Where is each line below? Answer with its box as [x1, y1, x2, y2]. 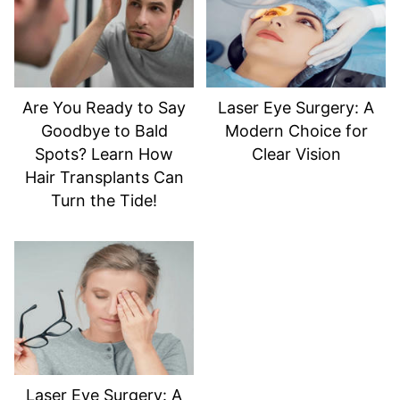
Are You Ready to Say [22, 97, 186, 117]
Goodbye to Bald [40, 121, 168, 140]
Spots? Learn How [35, 144, 173, 163]
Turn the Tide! [51, 190, 157, 210]
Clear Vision [251, 144, 341, 163]
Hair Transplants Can [24, 167, 184, 187]
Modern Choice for [224, 121, 368, 140]
